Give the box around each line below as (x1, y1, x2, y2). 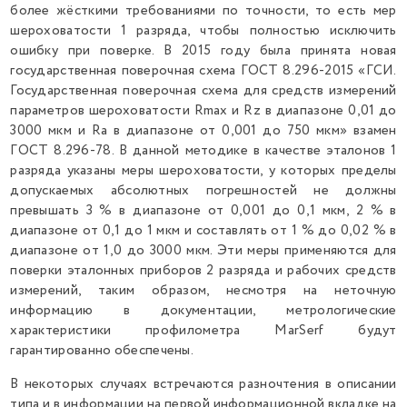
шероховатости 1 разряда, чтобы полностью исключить (10, 21, 397, 41)
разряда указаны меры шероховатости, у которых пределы (10, 161, 397, 181)
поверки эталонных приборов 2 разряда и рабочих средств (10, 261, 397, 281)
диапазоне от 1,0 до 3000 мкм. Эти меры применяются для (10, 241, 397, 261)
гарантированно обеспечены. (10, 341, 194, 361)
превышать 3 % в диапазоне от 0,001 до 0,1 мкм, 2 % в (10, 201, 397, 221)
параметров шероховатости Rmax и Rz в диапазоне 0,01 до (10, 101, 397, 121)
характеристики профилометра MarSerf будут (10, 321, 397, 341)
